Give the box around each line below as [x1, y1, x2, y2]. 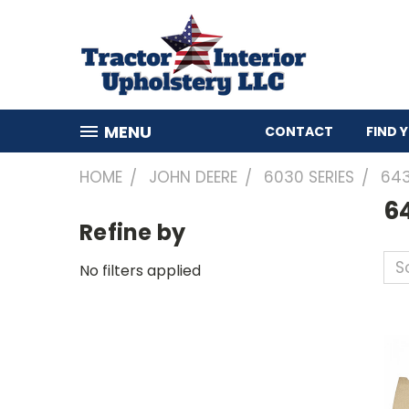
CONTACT [265, 122, 334, 141]
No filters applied [79, 260, 201, 281]
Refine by [79, 217, 186, 247]
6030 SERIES [264, 166, 354, 188]
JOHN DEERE [149, 166, 237, 188]
